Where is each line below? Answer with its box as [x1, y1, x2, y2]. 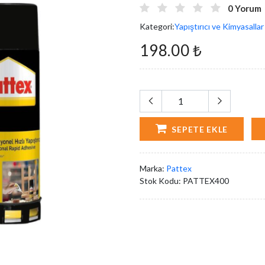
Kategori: [140, 21, 174, 31]
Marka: [140, 163, 166, 173]
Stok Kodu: [140, 176, 183, 186]
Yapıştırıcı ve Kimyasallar [174, 21, 264, 31]
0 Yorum [228, 3, 261, 14]
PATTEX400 [183, 176, 229, 186]
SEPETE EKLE [169, 124, 228, 134]
